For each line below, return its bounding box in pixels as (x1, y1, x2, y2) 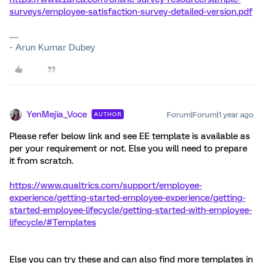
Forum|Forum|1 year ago (167, 110, 254, 119)
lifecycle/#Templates (9, 217, 96, 228)
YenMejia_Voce (26, 109, 87, 120)
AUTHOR (94, 111, 122, 117)
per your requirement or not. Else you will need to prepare (9, 143, 247, 154)
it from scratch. (9, 156, 73, 166)
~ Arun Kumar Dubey (9, 42, 95, 53)
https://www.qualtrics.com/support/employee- (9, 180, 202, 191)
